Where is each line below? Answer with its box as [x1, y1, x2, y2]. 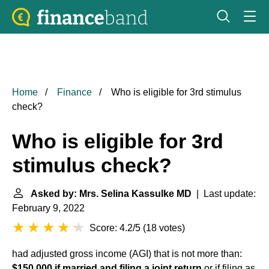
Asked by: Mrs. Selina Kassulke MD [31, 189, 192, 199]
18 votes [146, 223, 182, 233]
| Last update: [192, 189, 256, 199]
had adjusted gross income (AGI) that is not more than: [12, 249, 242, 259]
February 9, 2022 [12, 203, 85, 213]
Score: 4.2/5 [89, 223, 141, 233]
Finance [57, 87, 92, 97]
